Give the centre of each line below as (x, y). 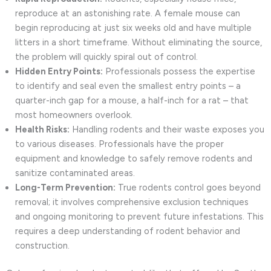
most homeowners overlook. (74, 115)
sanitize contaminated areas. (75, 173)
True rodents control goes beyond (188, 188)
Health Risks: (42, 130)
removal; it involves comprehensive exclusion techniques (132, 202)
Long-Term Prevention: (65, 188)
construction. (42, 246)
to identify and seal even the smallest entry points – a (128, 86)
